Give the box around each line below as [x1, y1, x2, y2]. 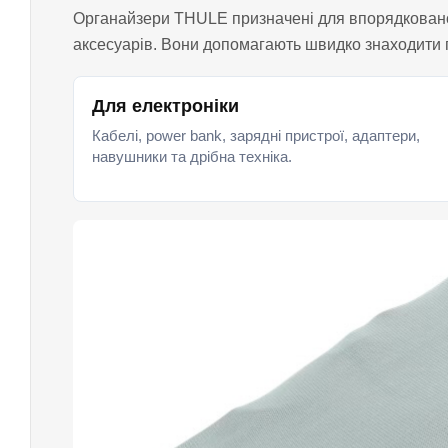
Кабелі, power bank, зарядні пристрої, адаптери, [92, 127, 420, 144]
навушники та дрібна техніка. [92, 148, 292, 165]
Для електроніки [92, 96, 239, 116]
